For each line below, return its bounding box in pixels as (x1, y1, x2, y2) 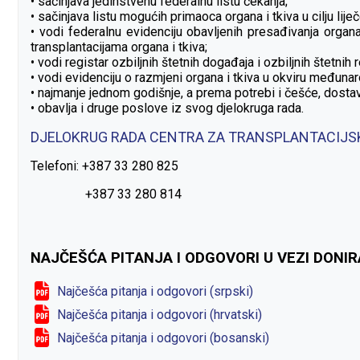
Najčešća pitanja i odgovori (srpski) (57, 283, 253, 299)
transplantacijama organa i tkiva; (31, 39, 207, 55)
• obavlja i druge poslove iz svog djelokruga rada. (31, 100, 304, 116)
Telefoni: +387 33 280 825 (31, 157, 178, 174)
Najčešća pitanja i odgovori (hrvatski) (57, 306, 262, 322)
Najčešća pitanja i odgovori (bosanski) (57, 329, 269, 346)
